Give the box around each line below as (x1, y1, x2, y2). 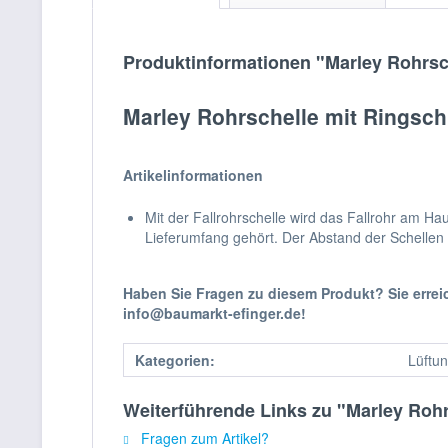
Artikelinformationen (123, 165, 263, 185)
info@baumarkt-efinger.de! (123, 303, 306, 323)
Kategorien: (135, 350, 215, 370)
